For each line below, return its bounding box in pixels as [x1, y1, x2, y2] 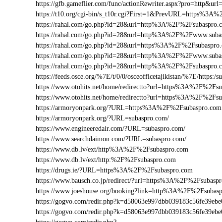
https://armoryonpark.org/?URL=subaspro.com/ [36, 114, 169, 122]
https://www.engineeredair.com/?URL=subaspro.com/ [36, 125, 185, 132]
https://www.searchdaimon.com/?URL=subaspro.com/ [36, 135, 186, 143]
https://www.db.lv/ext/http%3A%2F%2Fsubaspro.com [36, 146, 188, 153]
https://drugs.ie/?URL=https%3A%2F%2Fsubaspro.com [36, 166, 193, 174]
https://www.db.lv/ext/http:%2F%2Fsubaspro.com [36, 156, 176, 164]
